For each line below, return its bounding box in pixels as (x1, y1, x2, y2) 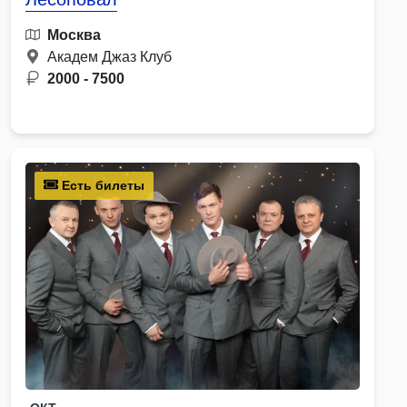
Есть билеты (58, 177, 144, 193)
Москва (47, 26, 101, 43)
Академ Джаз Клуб (47, 48, 172, 65)
